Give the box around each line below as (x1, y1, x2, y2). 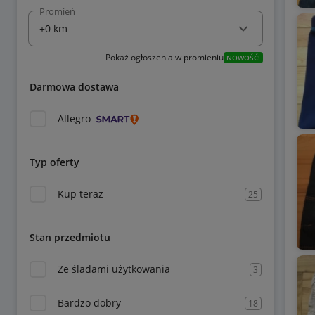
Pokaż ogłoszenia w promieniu (105, 51, 224, 63)
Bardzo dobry (58, 296, 121, 309)
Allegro (58, 112, 91, 125)
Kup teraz (58, 187, 103, 200)
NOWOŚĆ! (226, 53, 260, 63)
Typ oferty (30, 155, 79, 169)
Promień (39, 5, 75, 18)
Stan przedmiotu (30, 231, 110, 244)
